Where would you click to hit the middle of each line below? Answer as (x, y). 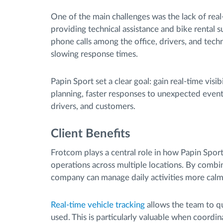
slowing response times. (94, 54)
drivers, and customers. (93, 106)
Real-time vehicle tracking (98, 205)
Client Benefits (91, 134)
